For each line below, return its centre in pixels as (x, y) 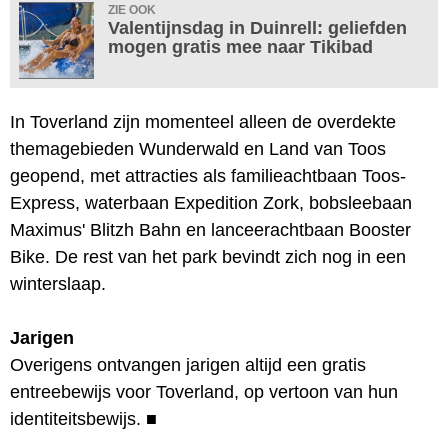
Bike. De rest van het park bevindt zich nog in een (208, 256)
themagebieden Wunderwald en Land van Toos (198, 148)
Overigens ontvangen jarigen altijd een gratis (188, 364)
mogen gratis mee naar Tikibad (240, 46)
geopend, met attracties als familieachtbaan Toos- (208, 175)
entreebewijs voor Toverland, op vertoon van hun (204, 391)
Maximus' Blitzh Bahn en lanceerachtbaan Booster (210, 229)
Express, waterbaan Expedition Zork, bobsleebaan (211, 202)
